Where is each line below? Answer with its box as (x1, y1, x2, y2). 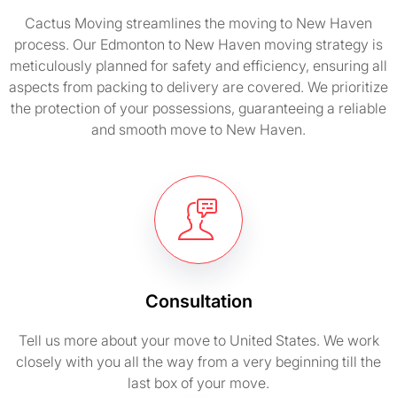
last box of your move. (128, 374, 269, 392)
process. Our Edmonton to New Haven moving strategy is (14, 35, 383, 53)
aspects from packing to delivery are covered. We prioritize (9, 78, 388, 96)
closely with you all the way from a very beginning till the (16, 353, 381, 370)
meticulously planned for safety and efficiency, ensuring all (10, 57, 387, 74)
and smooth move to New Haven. (91, 121, 306, 138)
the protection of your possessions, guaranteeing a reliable (11, 99, 386, 117)
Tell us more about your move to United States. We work (18, 331, 379, 349)
